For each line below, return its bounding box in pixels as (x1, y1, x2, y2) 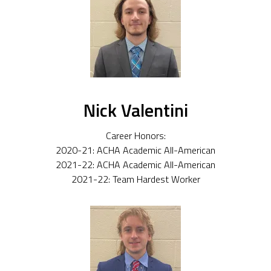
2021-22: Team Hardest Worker (71, 171, 200, 186)
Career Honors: (105, 128, 166, 143)
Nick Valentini (83, 96, 188, 125)
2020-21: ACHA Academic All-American (56, 142, 215, 157)
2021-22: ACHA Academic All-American (56, 157, 215, 172)
